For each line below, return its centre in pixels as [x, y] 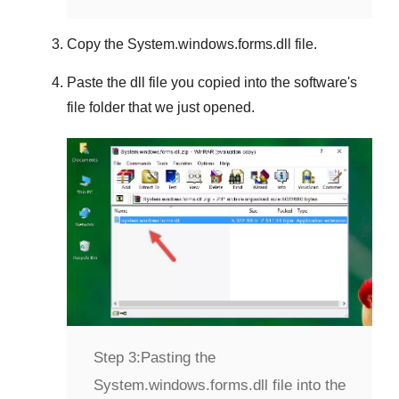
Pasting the [178, 357]
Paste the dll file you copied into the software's [212, 82]
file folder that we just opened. [161, 107]
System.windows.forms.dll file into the [220, 385]
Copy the [97, 44]
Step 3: [117, 357]
